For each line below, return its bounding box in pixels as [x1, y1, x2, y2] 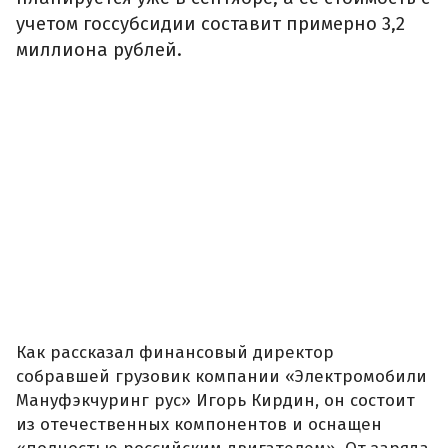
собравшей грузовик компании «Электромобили [16, 365, 427, 387]
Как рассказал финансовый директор [16, 341, 334, 363]
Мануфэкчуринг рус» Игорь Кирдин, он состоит [16, 389, 415, 411]
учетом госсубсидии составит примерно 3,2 [16, 13, 405, 36]
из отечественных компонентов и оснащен [16, 413, 382, 435]
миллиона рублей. [16, 39, 182, 62]
